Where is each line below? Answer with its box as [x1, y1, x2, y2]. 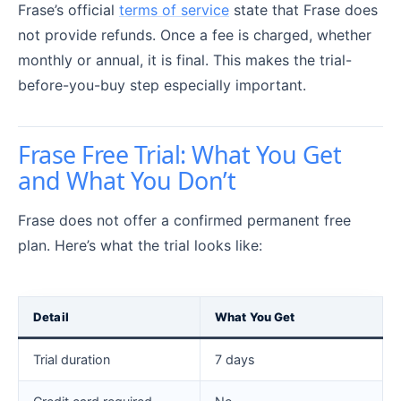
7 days [215, 352, 255, 368]
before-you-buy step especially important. [18, 75, 306, 94]
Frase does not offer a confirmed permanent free [18, 210, 351, 229]
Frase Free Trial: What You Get [18, 137, 342, 171]
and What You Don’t [18, 163, 236, 197]
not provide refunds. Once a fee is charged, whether [18, 25, 371, 44]
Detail [33, 310, 69, 325]
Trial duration [33, 352, 110, 368]
